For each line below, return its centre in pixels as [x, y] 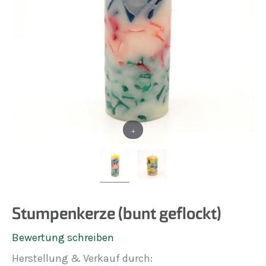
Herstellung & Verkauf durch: [82, 258]
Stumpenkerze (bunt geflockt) [116, 213]
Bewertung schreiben [63, 237]
